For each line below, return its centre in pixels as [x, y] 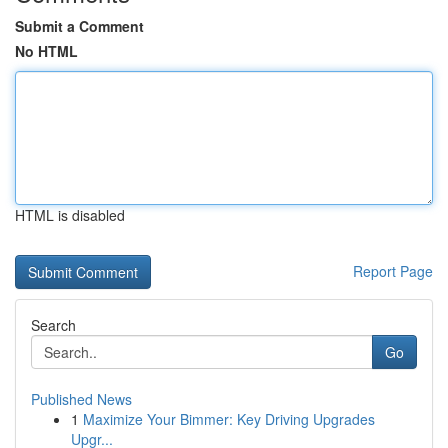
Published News [81, 399]
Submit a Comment [79, 26]
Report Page [393, 271]
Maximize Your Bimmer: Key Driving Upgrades [229, 419]
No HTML [46, 51]
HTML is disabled [70, 215]
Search [53, 325]
